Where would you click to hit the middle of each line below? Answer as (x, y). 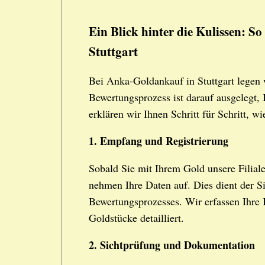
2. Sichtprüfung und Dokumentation (172, 245)
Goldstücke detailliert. (136, 218)
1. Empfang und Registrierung (159, 141)
